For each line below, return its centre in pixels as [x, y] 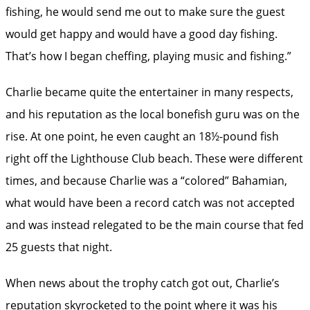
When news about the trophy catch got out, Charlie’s [143, 283]
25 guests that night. [59, 247]
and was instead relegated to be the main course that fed [155, 225]
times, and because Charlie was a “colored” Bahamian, [146, 180]
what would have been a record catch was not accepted [150, 202]
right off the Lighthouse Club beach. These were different [154, 158]
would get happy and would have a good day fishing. [142, 34]
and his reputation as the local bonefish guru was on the [153, 114]
